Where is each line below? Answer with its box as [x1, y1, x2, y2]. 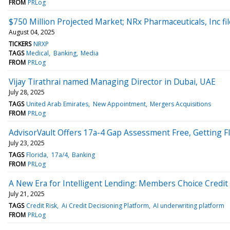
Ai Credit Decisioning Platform [61, 201, 149, 210]
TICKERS [9, 39, 31, 48]
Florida [26, 150, 47, 159]
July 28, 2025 [9, 87, 45, 97]
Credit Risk [26, 201, 57, 210]
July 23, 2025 [9, 138, 45, 147]
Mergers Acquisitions [149, 99, 211, 108]
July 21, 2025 [9, 189, 45, 198]
